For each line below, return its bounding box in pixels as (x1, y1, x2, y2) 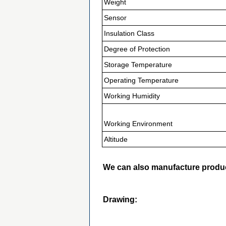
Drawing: (103, 195, 137, 204)
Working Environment (104, 120, 173, 128)
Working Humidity (104, 92, 160, 100)
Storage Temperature (104, 61, 172, 69)
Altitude (104, 135, 128, 143)
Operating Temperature (104, 76, 179, 84)
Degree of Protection (104, 45, 170, 53)
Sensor (104, 14, 127, 22)
